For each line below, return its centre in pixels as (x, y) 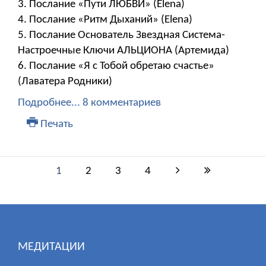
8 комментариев (122, 103)
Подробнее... (49, 103)
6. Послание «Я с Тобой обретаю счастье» (116, 66)
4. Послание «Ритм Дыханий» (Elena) (105, 20)
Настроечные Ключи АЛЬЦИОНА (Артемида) (123, 51)
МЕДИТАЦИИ (51, 247)
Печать (55, 125)
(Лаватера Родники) (65, 82)
